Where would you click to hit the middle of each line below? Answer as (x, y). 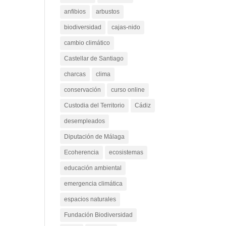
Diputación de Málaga (95, 144)
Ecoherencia (82, 159)
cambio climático (87, 50)
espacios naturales (90, 206)
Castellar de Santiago (94, 65)
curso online (128, 97)
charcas (75, 81)
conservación (83, 97)
